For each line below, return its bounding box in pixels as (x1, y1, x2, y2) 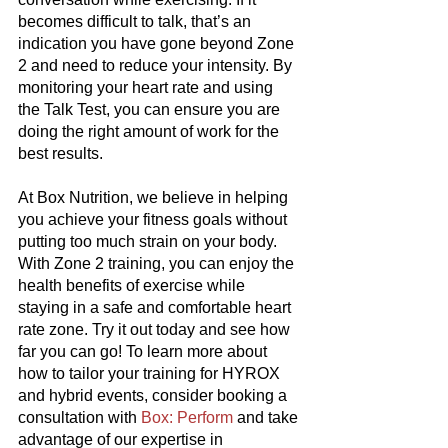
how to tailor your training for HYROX (18, 365, 284, 383)
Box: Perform (141, 409, 233, 427)
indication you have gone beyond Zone (18, 35, 298, 53)
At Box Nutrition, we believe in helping (18, 189, 292, 207)
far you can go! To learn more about (18, 343, 271, 361)
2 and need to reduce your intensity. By (18, 57, 296, 75)
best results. (18, 145, 103, 163)
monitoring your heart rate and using (18, 79, 277, 97)
